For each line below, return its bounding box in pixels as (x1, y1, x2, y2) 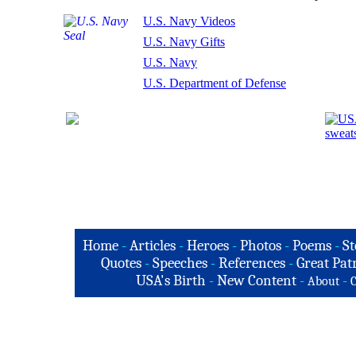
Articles (129, 237, 176, 254)
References (219, 254, 285, 272)
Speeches (153, 254, 207, 272)
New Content (216, 272, 296, 289)
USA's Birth (135, 272, 206, 289)
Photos (239, 237, 281, 254)
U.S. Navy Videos (143, 14, 235, 28)
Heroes (186, 237, 229, 254)
